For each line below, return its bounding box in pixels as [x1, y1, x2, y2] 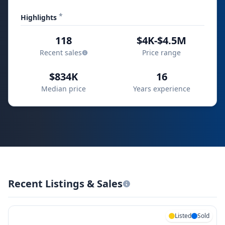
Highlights [21, 13, 59, 22]
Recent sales [39, 48, 82, 57]
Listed [175, 211, 191, 220]
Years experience [133, 84, 190, 93]
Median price [41, 84, 86, 93]
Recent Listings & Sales [8, 177, 123, 190]
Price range [142, 48, 181, 57]
